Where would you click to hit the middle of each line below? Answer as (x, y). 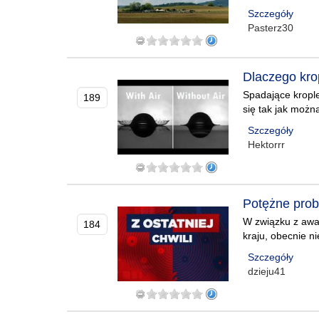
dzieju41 (267, 271)
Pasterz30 (271, 28)
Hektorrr (267, 145)
